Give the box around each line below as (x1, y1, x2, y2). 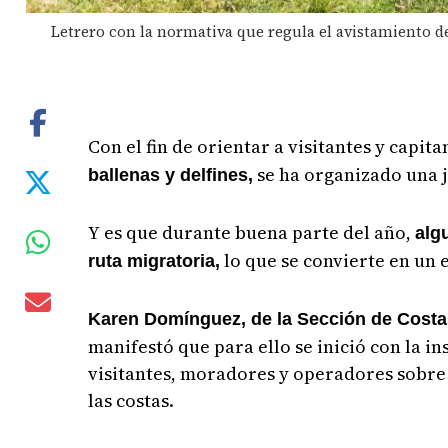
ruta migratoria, (88, 251, 221, 272)
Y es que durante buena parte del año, (88, 220, 416, 246)
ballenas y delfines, (88, 165, 254, 186)
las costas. (88, 388, 175, 414)
